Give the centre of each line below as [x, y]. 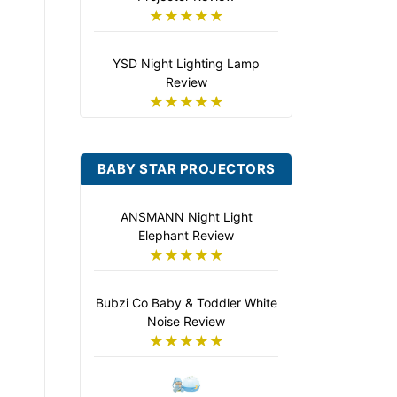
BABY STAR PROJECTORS [186, 169]
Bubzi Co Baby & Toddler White [186, 303]
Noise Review [186, 321]
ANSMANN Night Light [186, 217]
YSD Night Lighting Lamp [186, 63]
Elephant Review [186, 235]
